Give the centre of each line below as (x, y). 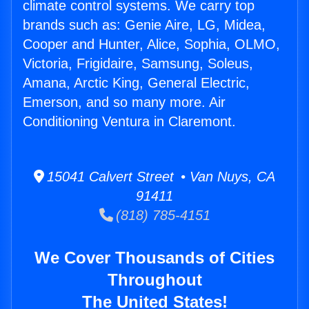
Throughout (154, 280)
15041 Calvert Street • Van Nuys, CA (160, 177)
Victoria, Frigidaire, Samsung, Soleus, (138, 64)
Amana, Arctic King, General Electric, (136, 83)
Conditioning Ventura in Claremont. (129, 122)
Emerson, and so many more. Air (124, 102)
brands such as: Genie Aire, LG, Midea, (144, 25)
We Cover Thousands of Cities (154, 258)
